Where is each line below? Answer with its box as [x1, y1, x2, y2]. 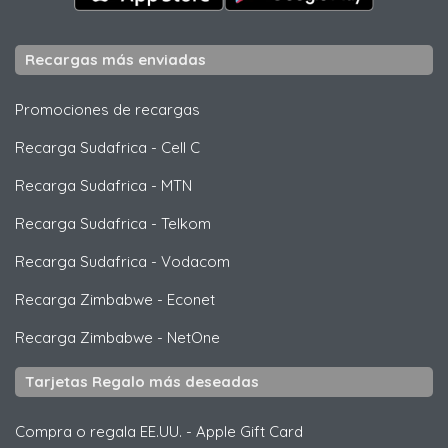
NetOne [167, 327, 220, 347]
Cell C [161, 137, 200, 157]
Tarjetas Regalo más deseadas [25, 371, 259, 391]
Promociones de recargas [15, 99, 200, 119]
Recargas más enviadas [25, 49, 206, 69]
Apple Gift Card [196, 421, 303, 441]
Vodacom [161, 251, 230, 271]
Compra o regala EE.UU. [15, 421, 182, 441]
